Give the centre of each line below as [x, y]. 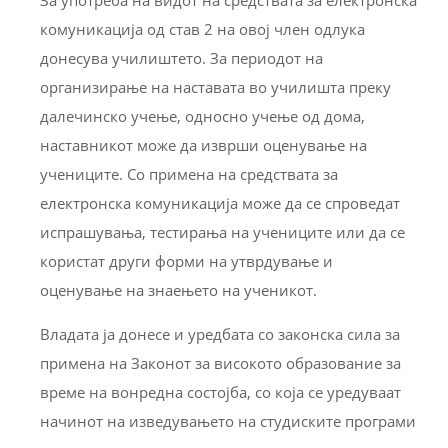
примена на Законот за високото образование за [220, 363]
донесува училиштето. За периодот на [181, 58]
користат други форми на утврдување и [186, 261]
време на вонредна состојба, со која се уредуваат [220, 392]
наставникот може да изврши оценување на [203, 145]
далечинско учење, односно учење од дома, [202, 116]
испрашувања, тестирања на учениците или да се [222, 232]
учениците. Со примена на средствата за [189, 174]
